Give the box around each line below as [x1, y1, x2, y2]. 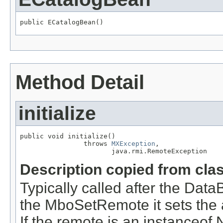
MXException [111, 139, 155, 147]
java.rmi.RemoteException [20, 147, 207, 155]
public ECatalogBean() [20, 18, 104, 26]
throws [20, 139, 111, 147]
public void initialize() [20, 132, 115, 140]
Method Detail [15, 71, 144, 93]
